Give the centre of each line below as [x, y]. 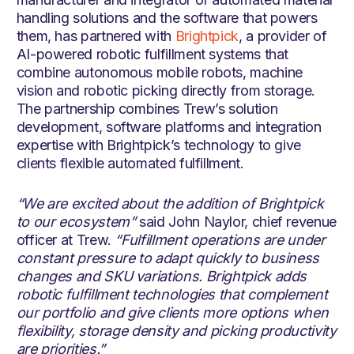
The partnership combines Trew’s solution [147, 109]
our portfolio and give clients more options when [172, 313]
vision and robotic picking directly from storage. [166, 91]
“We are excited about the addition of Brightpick [170, 204]
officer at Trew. [66, 240]
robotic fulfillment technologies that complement [172, 295]
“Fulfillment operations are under [220, 240]
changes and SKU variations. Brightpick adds [162, 277]
